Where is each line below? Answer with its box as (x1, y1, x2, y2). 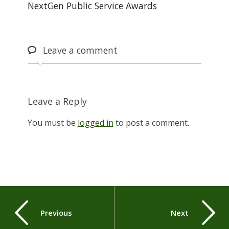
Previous (40, 208, 73, 218)
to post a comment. (113, 117, 189, 129)
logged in (77, 117, 113, 129)
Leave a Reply (27, 95, 87, 108)
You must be (27, 117, 78, 129)
